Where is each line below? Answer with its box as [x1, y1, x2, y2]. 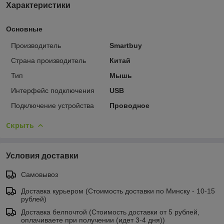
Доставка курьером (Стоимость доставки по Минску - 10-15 [21, 186, 215, 195]
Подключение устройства [11, 101, 94, 109]
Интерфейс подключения [11, 86, 94, 94]
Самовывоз [21, 170, 58, 178]
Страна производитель [11, 56, 86, 64]
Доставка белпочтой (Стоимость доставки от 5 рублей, [21, 207, 199, 216]
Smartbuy [109, 41, 142, 49]
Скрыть [6, 120, 34, 130]
